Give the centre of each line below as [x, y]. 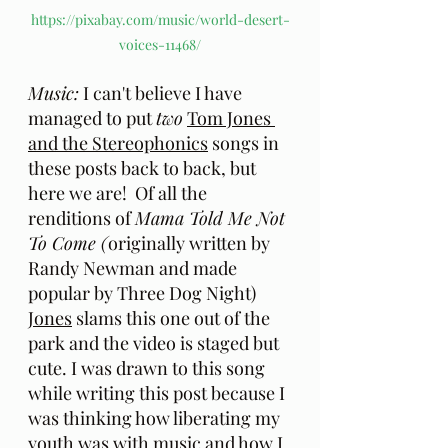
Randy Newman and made [134, 268]
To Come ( [68, 243]
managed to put [92, 118]
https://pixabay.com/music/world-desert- [160, 20]
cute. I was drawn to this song [148, 368]
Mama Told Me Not [212, 218]
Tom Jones [231, 118]
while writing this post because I [158, 393]
